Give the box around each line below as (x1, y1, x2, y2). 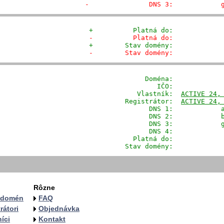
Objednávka (38, 204, 79, 212)
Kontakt (38, 215, 65, 223)
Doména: (89, 75, 177, 82)
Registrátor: (89, 97, 181, 105)
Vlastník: (89, 90, 181, 97)
